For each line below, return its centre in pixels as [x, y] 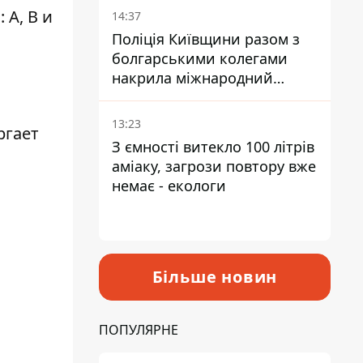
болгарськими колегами [200, 58]
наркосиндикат [167, 97]
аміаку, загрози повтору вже [214, 166]
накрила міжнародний [192, 78]
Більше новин [215, 277]
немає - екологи [169, 186]
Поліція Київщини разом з [206, 39]
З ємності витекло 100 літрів [213, 147]
